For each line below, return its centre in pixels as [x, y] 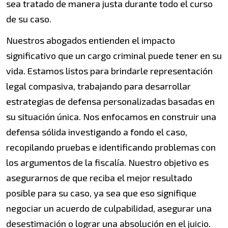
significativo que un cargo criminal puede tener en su [114, 56]
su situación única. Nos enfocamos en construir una [111, 117]
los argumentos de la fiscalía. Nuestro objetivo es [107, 163]
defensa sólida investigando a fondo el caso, [97, 132]
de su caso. [29, 19]
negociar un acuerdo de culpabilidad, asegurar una [109, 208]
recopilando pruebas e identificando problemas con [111, 147]
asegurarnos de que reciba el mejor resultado [99, 178]
